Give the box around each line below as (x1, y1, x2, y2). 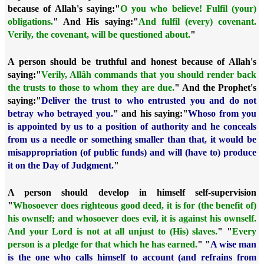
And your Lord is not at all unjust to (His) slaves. (8, 226, 218, 236)
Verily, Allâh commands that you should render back (41, 70, 256, 80)
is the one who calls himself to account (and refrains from (8, 252, 256, 262)
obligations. (8, 16, 53, 27)
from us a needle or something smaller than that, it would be (8, 134, 256, 144)
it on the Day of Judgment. (8, 160, 114, 170)
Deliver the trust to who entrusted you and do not (41, 95, 256, 105)
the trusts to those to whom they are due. (8, 82, 174, 93)
